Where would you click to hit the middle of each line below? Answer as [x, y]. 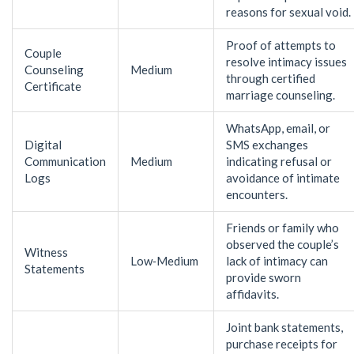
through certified [271, 78]
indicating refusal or [279, 161]
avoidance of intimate [283, 177]
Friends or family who [282, 227]
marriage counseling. [281, 94]
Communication [65, 161]
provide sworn [264, 277]
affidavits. [252, 294]
